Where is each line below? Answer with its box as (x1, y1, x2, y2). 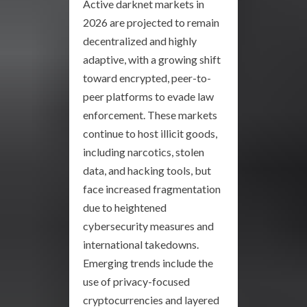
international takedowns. (83, 238, 199, 251)
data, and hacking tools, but (83, 164, 211, 177)
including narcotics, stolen (83, 145, 204, 159)
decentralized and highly (83, 34, 197, 48)
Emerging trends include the (83, 256, 213, 270)
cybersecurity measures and (83, 219, 214, 233)
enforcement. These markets (83, 108, 217, 122)
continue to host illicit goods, (83, 127, 217, 140)
